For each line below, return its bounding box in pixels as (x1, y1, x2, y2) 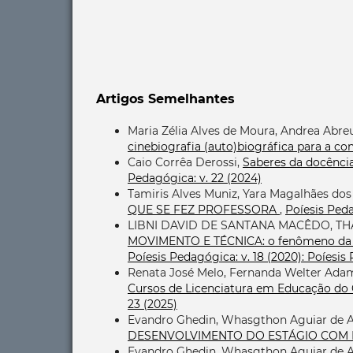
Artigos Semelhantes (96, 91, 235, 107)
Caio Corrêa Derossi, (128, 155, 243, 170)
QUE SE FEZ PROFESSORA (128, 203, 280, 217)
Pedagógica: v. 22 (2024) (128, 171, 262, 186)
